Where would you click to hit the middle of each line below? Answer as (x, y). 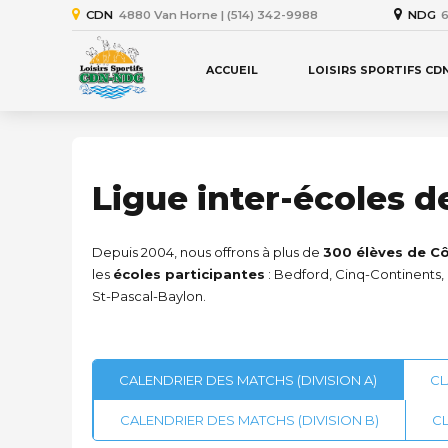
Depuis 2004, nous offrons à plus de (207, 252)
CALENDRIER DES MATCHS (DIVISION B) (249, 420)
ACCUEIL (232, 70)
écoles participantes (189, 274)
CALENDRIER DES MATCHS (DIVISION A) (248, 380)
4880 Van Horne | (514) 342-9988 (218, 14)
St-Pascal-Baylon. (149, 296)
